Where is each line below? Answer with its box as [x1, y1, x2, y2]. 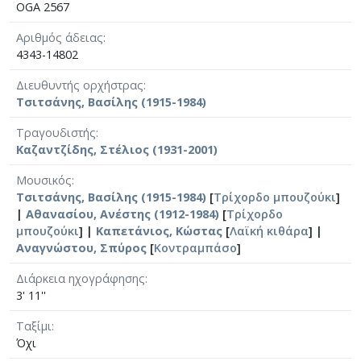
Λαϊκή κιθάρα [230, 222, 309, 239]
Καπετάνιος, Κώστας [96, 222, 222, 239]
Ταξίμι [16, 317, 52, 334]
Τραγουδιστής [16, 124, 96, 140]
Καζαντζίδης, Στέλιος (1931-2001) [16, 141, 218, 157]
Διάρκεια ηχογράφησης [16, 270, 145, 286]
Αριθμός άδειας [16, 29, 103, 45]
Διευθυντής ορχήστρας [16, 77, 143, 93]
